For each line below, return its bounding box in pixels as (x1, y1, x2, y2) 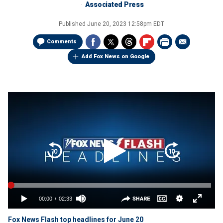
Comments (47, 38, 77, 45)
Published (59, 20, 87, 27)
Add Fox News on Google (82, 53, 149, 60)
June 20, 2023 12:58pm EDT (87, 20, 164, 27)
